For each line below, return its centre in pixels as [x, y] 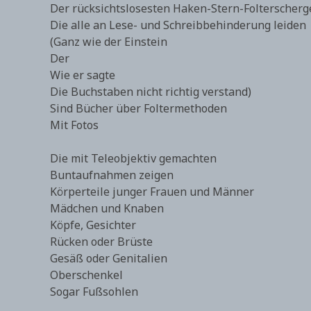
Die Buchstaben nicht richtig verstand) [151, 92]
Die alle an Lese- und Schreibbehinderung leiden [178, 25]
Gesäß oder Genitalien [109, 258]
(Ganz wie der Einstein [109, 42]
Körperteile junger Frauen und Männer [152, 192]
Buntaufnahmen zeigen [112, 175]
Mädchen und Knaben [107, 208]
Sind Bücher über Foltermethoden [138, 108]
